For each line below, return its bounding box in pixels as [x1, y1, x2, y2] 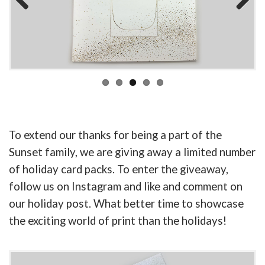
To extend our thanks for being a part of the [9, 128, 222, 141]
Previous [15, 12, 50, 24]
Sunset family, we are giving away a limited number [9, 145, 256, 159]
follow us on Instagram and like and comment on [9, 179, 243, 193]
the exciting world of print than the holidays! [9, 214, 227, 227]
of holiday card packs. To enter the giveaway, [9, 162, 228, 176]
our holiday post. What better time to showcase [9, 196, 244, 210]
